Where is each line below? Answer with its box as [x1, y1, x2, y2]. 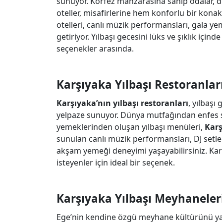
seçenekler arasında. [56, 43, 134, 54]
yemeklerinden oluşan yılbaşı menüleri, [56, 121, 205, 132]
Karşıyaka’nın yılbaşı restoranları [56, 98, 188, 109]
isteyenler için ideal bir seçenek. [56, 157, 175, 168]
